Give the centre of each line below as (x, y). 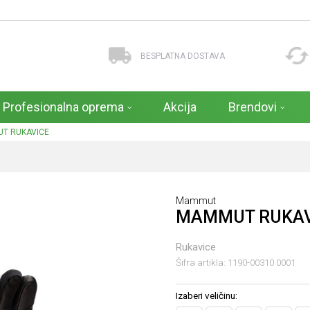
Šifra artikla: (202, 262)
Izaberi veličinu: (207, 295)
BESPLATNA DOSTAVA (182, 56)
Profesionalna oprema (63, 107)
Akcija (180, 107)
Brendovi (253, 107)
